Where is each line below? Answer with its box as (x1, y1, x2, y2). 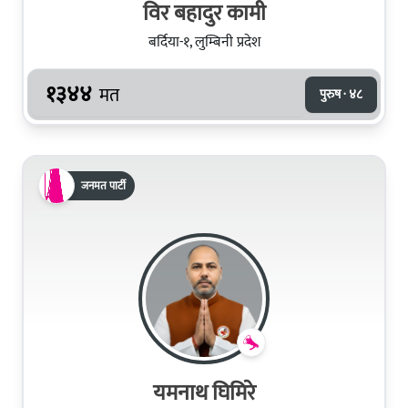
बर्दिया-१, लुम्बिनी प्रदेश (148, 29, 260, 55)
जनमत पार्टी (81, 176, 126, 195)
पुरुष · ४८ (320, 83, 362, 105)
